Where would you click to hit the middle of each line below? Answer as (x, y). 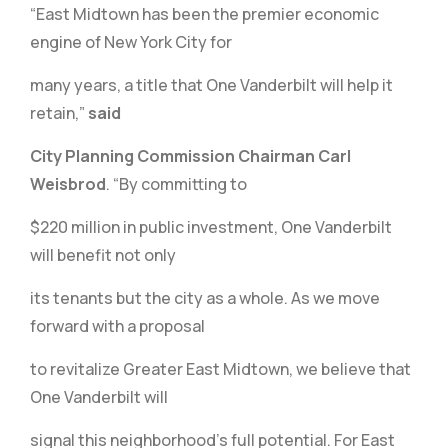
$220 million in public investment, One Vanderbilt (211, 227)
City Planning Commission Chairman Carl (190, 156)
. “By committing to (176, 184)
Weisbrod (68, 184)
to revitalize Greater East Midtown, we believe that (220, 369)
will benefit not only (103, 255)
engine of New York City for (131, 42)
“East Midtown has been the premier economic (204, 14)
